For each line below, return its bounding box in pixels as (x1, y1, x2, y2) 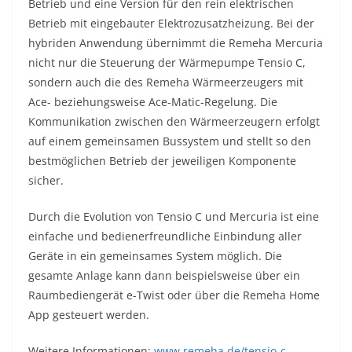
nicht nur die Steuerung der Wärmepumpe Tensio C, (28, 54, 306, 70)
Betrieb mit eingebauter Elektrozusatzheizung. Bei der (28, 15, 314, 31)
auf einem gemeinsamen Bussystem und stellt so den (28, 133, 311, 148)
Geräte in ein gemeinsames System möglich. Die (28, 247, 282, 263)
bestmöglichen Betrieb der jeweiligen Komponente (28, 152, 296, 168)
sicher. (28, 172, 64, 188)
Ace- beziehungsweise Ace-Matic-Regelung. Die (28, 93, 277, 109)
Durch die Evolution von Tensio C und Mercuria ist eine (28, 208, 319, 224)
